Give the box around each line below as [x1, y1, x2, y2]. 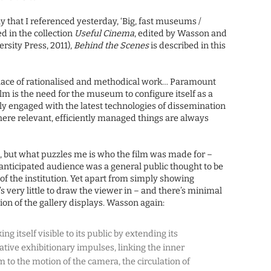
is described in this [149, 41, 226, 51]
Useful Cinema [74, 28, 135, 39]
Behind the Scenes [74, 41, 149, 51]
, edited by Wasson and [134, 28, 227, 39]
